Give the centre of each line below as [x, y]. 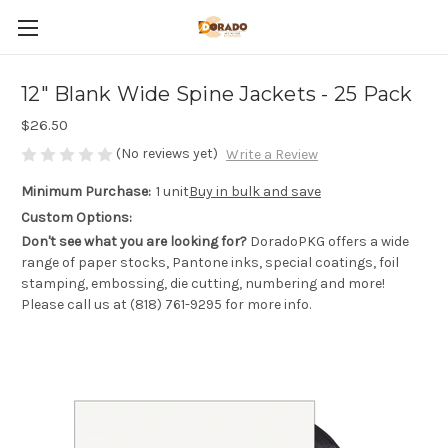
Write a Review [271, 155]
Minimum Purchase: [86, 192]
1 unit [172, 192]
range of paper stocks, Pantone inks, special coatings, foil [210, 263]
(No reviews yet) [167, 153]
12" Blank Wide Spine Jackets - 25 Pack [217, 94]
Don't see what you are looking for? [134, 242]
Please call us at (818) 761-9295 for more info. [166, 305]
